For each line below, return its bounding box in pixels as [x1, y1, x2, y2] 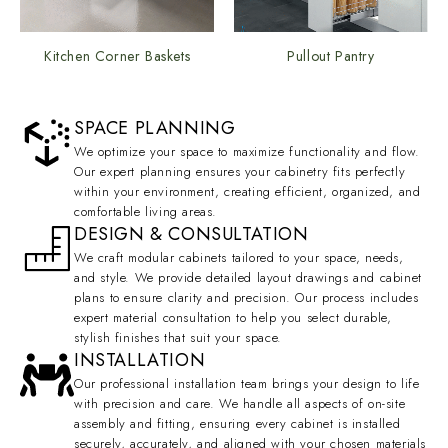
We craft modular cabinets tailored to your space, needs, [74, 247, 404, 267]
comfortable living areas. [74, 201, 217, 221]
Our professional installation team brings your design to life [74, 373, 420, 393]
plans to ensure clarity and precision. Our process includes [74, 287, 419, 307]
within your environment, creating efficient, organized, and [74, 181, 421, 201]
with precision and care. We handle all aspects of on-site [74, 393, 406, 413]
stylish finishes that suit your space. [74, 327, 282, 347]
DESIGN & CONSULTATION [74, 220, 309, 247]
